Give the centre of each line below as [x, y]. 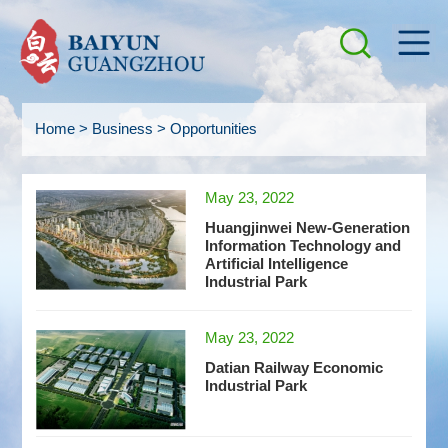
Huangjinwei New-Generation [308, 228]
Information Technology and [303, 246]
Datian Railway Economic [294, 367]
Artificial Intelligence [277, 264]
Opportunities [213, 129]
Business [122, 129]
